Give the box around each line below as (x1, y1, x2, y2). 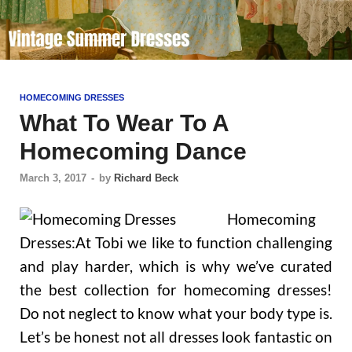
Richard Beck (114, 171, 178, 184)
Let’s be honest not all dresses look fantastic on (20, 327, 332, 346)
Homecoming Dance (20, 137, 247, 165)
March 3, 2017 (20, 171, 86, 184)
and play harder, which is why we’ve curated (20, 256, 332, 275)
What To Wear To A (20, 109, 229, 137)
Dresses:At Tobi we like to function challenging (20, 233, 332, 251)
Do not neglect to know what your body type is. (20, 303, 332, 322)
